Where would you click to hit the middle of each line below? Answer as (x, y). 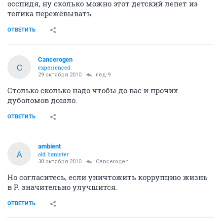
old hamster (54, 154)
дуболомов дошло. (42, 100)
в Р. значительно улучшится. (63, 187)
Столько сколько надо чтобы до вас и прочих (93, 91)
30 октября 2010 (60, 162)
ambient (49, 147)
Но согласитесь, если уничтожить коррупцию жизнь (108, 177)
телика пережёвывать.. (51, 14)
